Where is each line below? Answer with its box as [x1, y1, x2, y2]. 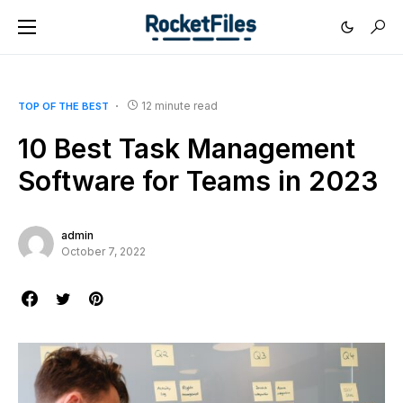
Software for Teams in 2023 [18, 165, 378, 197]
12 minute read [141, 99, 218, 112]
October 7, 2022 [61, 245, 146, 258]
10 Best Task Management [18, 132, 355, 165]
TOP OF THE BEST [18, 100, 109, 112]
